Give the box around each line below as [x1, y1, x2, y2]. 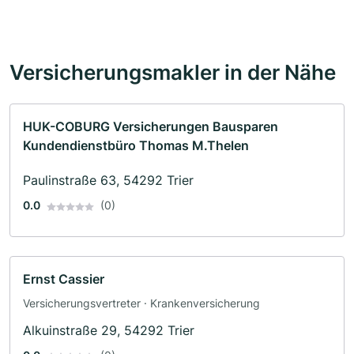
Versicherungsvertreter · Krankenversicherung [23, 296, 260, 311]
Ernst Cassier [23, 271, 104, 288]
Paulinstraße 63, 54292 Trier [23, 172, 194, 189]
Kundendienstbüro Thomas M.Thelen [23, 137, 249, 154]
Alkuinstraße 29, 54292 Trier [23, 322, 194, 339]
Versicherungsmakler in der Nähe [9, 59, 336, 85]
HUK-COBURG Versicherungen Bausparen [23, 119, 278, 135]
